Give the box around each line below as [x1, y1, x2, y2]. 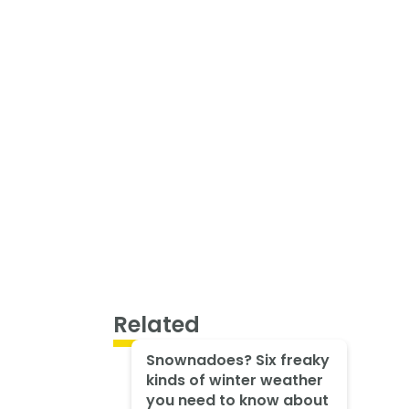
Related [113, 309, 200, 340]
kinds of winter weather [145, 370, 323, 392]
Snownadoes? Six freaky [145, 350, 330, 372]
